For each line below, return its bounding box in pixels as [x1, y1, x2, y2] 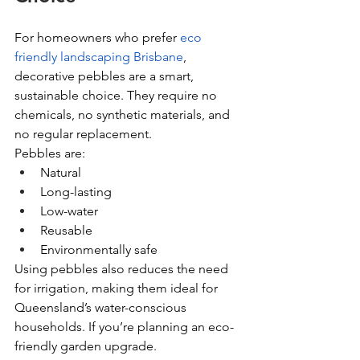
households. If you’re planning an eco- [14, 318, 234, 334]
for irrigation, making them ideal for [14, 280, 221, 296]
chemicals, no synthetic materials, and [14, 106, 233, 122]
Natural [40, 164, 81, 180]
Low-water [40, 202, 98, 219]
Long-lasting [40, 183, 112, 199]
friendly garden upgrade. [14, 337, 157, 354]
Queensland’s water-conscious [14, 299, 190, 315]
